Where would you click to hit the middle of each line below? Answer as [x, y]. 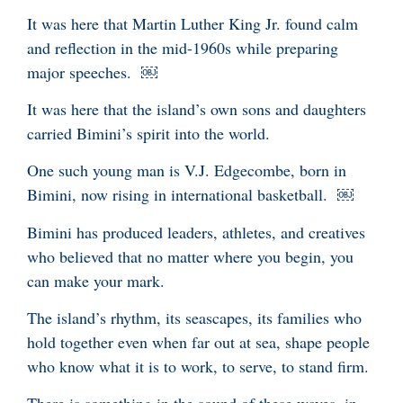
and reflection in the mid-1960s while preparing [183, 47]
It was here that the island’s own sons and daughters [197, 108]
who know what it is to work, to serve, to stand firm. [198, 367]
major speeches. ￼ [95, 72]
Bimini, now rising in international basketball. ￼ [190, 195]
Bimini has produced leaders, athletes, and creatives [196, 232]
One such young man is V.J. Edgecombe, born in [187, 170]
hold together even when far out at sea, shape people [198, 342]
